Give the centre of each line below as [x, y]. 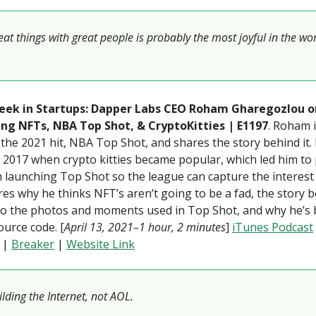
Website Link [101, 244]
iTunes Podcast [273, 227]
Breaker [33, 244]
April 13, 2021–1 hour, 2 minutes [145, 227]
